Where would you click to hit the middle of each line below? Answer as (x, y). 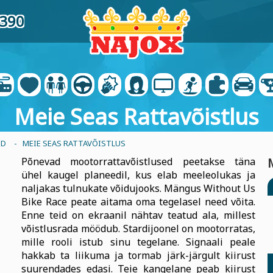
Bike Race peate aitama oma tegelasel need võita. (138, 202)
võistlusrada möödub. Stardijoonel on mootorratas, (138, 229)
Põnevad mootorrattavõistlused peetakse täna (138, 161)
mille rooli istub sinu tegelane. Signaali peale (138, 242)
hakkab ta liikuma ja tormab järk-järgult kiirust (138, 255)
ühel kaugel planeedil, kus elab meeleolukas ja (138, 175)
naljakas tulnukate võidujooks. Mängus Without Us (138, 188)
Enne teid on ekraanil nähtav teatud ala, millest (138, 215)
